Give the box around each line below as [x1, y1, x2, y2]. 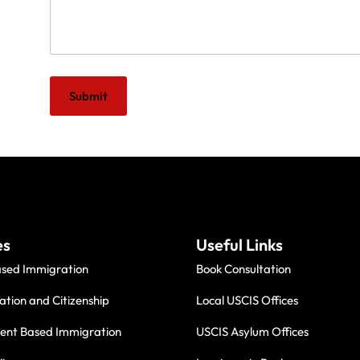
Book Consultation [196, 261, 292, 277]
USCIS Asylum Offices [196, 324, 309, 340]
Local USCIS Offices [196, 292, 299, 309]
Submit [69, 88, 108, 104]
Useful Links [196, 235, 284, 256]
